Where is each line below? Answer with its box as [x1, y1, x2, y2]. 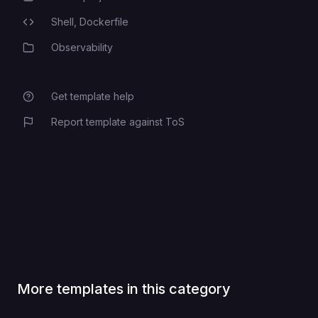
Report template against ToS [51, 116, 185, 128]
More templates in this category [17, 280, 231, 298]
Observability [51, 41, 113, 54]
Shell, [51, 16, 79, 28]
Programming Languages [16, 16, 151, 31]
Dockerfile [79, 16, 128, 28]
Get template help [51, 90, 134, 103]
